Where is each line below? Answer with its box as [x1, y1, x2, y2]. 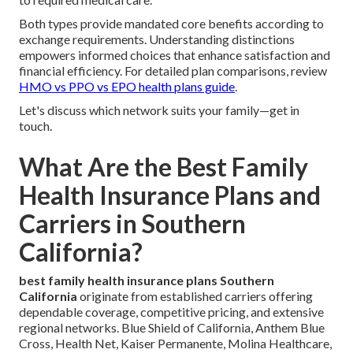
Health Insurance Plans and [19, 180, 321, 211]
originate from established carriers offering [77, 288, 313, 304]
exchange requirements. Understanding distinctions [19, 32, 295, 47]
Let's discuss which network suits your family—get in [19, 102, 299, 118]
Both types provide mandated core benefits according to [19, 16, 324, 32]
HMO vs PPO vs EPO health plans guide [19, 79, 235, 95]
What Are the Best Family [19, 151, 308, 183]
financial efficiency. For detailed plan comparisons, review [19, 63, 327, 79]
